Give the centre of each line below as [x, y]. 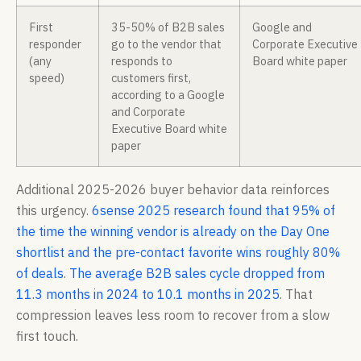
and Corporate [148, 112]
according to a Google [168, 95]
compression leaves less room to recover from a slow [173, 315]
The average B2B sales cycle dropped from [197, 274]
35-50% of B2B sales [168, 27]
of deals [40, 274]
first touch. [47, 336]
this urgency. [54, 211]
